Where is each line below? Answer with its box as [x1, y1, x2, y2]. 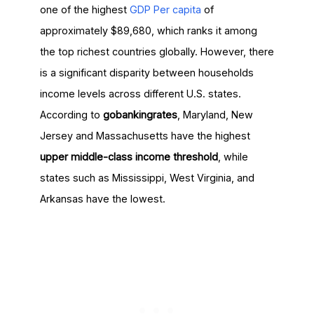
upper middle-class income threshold [39, 151, 218, 163]
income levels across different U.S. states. [39, 88, 241, 100]
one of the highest [39, 4, 130, 15]
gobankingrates [102, 109, 177, 121]
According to [39, 109, 103, 121]
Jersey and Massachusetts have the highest [39, 130, 250, 142]
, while [217, 151, 248, 163]
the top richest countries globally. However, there [39, 46, 274, 57]
